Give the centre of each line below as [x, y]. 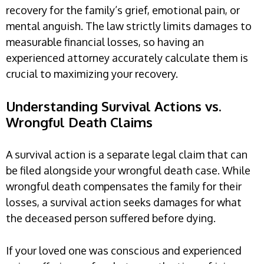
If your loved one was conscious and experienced [124, 251]
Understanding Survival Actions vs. [114, 106]
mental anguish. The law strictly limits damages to [129, 26]
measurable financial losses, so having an [105, 42]
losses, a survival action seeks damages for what [124, 202]
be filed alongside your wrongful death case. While [128, 171]
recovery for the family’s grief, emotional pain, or [123, 10]
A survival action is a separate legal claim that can [127, 155]
